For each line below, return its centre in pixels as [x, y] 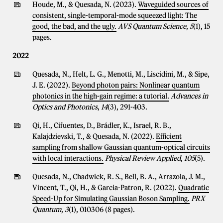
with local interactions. [68, 158]
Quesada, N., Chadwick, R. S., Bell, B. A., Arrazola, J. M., [119, 177]
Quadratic [194, 188]
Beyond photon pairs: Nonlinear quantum [136, 85]
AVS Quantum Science [152, 26]
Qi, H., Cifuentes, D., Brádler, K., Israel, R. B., [102, 125]
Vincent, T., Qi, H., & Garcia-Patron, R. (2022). [105, 188]
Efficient [169, 136]
